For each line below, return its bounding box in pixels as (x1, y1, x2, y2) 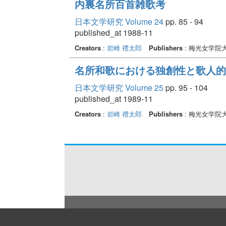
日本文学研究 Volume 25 (74, 81, 163, 93)
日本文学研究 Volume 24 (74, 15, 163, 27)
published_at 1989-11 (74, 92, 153, 104)
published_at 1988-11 (74, 26, 153, 38)
